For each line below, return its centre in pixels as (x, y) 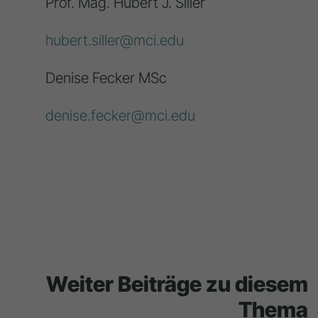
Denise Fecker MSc (106, 78)
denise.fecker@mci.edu (120, 116)
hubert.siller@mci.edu (114, 40)
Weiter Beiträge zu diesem (177, 284)
